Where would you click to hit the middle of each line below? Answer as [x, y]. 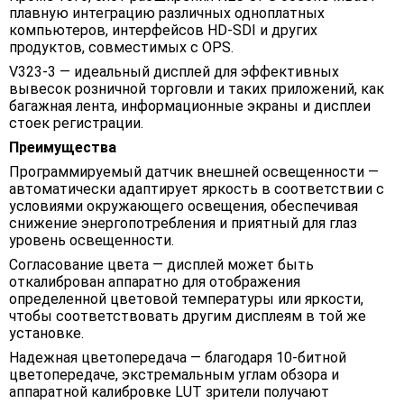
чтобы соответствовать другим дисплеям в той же [188, 317]
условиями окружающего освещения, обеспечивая [184, 207]
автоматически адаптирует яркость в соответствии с [197, 189]
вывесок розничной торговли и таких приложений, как [197, 89]
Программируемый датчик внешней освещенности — [194, 172]
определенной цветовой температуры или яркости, [186, 299]
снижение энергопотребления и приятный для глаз [183, 224]
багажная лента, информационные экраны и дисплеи [190, 106]
